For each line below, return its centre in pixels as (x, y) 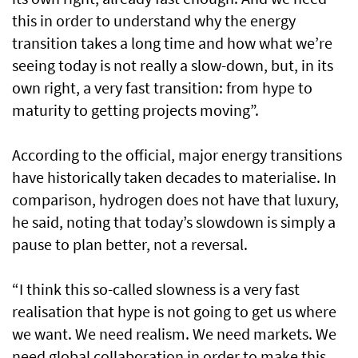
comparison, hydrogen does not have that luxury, (175, 200)
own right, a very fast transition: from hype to (162, 88)
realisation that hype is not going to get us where (174, 312)
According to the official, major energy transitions (177, 155)
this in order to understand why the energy (154, 21)
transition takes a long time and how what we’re (172, 43)
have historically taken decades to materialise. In (174, 177)
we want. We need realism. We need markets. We (174, 334)
